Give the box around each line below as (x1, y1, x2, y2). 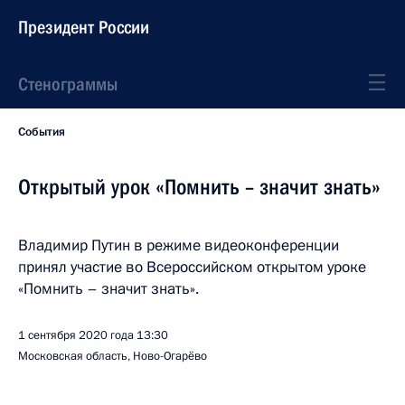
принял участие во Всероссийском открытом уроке (18, 257, 366, 278)
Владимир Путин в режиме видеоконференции (18, 235, 339, 256)
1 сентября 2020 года (18, 327, 134, 344)
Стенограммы (18, 73, 118, 95)
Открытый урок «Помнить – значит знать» (18, 174, 381, 200)
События (18, 124, 65, 140)
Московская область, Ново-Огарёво (18, 348, 207, 364)
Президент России (18, 16, 149, 38)
